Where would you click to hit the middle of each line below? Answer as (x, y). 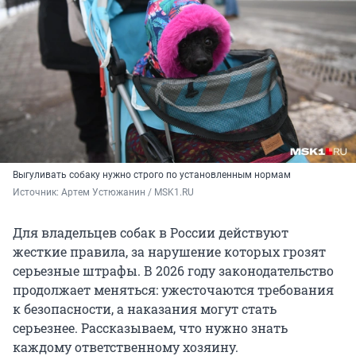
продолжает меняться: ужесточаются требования (173, 290)
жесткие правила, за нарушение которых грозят (169, 252)
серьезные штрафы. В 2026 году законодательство (173, 271)
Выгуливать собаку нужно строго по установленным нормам (152, 175)
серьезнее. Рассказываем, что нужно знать (150, 328)
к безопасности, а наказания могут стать (145, 309)
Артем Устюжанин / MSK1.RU (128, 193)
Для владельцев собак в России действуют (151, 233)
